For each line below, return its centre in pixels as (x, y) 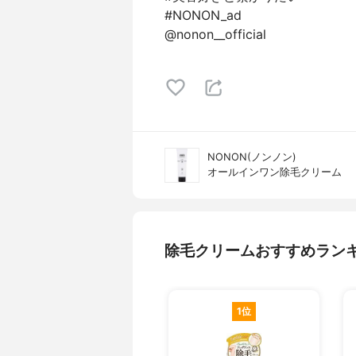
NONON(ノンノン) (252, 157)
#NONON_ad (203, 15)
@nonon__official (215, 34)
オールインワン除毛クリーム (275, 172)
